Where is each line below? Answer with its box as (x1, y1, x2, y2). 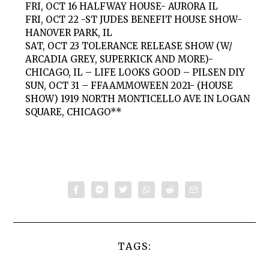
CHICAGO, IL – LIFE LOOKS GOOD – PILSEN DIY (25, 67, 246, 79)
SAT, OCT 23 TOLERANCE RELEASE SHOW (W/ (25, 40, 233, 52)
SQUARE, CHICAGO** (25, 106, 122, 118)
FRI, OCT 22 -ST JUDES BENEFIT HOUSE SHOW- (25, 14, 243, 26)
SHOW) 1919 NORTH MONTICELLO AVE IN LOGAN (25, 93, 250, 105)
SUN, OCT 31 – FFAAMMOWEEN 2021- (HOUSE (25, 80, 234, 92)
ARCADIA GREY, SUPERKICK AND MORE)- (25, 53, 214, 65)
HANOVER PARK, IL (25, 27, 113, 39)
